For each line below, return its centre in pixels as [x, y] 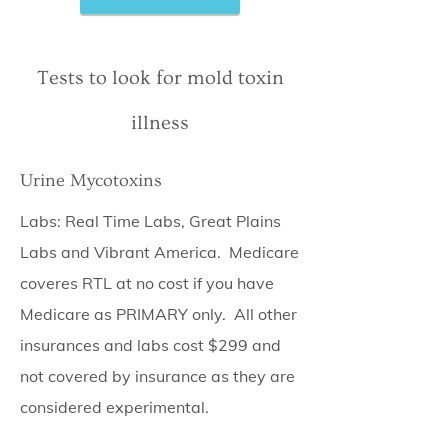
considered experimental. [114, 407]
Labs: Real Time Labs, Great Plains [150, 221]
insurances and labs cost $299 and [150, 345]
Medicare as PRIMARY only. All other [158, 314]
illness [160, 123]
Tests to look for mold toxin [160, 78]
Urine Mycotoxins [91, 180]
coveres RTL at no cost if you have [147, 283]
